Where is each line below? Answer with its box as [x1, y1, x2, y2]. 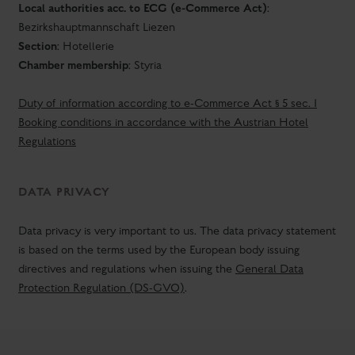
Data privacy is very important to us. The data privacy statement [18, 225, 336, 238]
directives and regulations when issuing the [18, 263, 235, 276]
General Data [235, 263, 303, 276]
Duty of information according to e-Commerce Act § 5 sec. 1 [18, 97, 317, 110]
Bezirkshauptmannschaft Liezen [18, 21, 175, 34]
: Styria [128, 59, 162, 72]
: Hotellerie [57, 40, 114, 53]
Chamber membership [18, 58, 128, 73]
